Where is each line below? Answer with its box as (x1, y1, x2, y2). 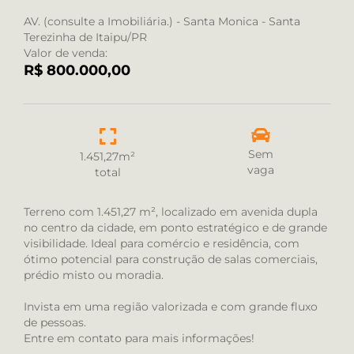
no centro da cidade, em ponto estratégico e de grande (24, 220, 327, 235)
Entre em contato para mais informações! (24, 331, 254, 346)
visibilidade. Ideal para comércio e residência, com (24, 236, 299, 251)
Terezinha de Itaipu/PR (24, 30, 147, 45)
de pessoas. (24, 315, 86, 330)
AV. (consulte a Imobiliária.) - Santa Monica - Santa (24, 14, 300, 29)
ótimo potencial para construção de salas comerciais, (24, 252, 318, 267)
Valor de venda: (24, 46, 107, 61)
